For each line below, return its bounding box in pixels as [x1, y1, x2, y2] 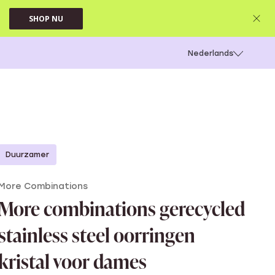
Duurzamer [6, 150, 50, 159]
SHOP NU [29, 13, 63, 24]
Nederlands [187, 49, 233, 58]
